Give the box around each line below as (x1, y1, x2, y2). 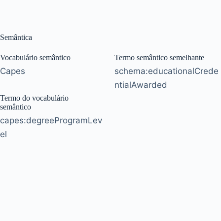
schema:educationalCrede (114, 66, 219, 76)
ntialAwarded (114, 79, 167, 90)
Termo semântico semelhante (114, 53, 204, 62)
